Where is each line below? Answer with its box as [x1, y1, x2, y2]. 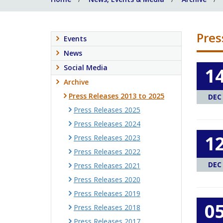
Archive [64, 77, 89, 87]
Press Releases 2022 [74, 147, 140, 156]
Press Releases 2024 [74, 119, 140, 128]
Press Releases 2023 [74, 133, 140, 142]
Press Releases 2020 [74, 175, 140, 184]
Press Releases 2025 [74, 105, 140, 114]
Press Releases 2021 [74, 161, 140, 170]
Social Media [64, 63, 108, 72]
